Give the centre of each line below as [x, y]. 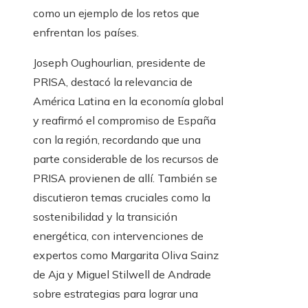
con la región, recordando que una [117, 140]
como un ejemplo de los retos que [116, 13]
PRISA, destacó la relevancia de [113, 82]
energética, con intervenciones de [118, 236]
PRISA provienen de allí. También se [125, 178]
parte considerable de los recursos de [126, 159]
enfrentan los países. [86, 33]
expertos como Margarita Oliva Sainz [126, 255]
